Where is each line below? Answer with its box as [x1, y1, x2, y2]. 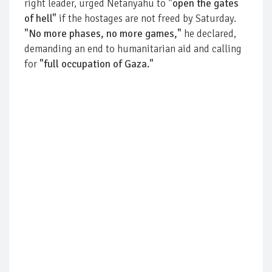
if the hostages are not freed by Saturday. [56, 12, 236, 25]
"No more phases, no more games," [24, 27, 182, 40]
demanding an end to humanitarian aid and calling [24, 42, 242, 55]
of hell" [24, 12, 56, 25]
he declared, [182, 27, 236, 40]
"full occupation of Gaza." [39, 57, 154, 70]
